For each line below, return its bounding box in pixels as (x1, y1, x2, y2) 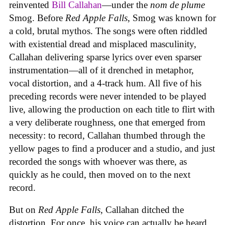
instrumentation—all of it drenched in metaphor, (9, 64, 194, 75)
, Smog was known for (128, 12, 216, 23)
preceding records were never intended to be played (9, 90, 206, 101)
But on (9, 204, 38, 215)
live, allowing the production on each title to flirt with (9, 103, 215, 115)
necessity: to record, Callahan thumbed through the (9, 130, 205, 141)
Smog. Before (9, 12, 65, 23)
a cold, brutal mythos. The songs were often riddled (9, 25, 207, 36)
